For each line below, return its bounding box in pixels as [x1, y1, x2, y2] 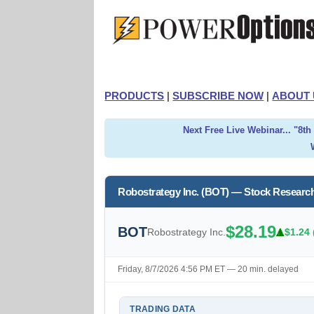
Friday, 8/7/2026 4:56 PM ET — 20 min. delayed [118, 264, 299, 274]
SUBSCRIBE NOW [172, 90, 264, 102]
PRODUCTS [104, 90, 165, 102]
